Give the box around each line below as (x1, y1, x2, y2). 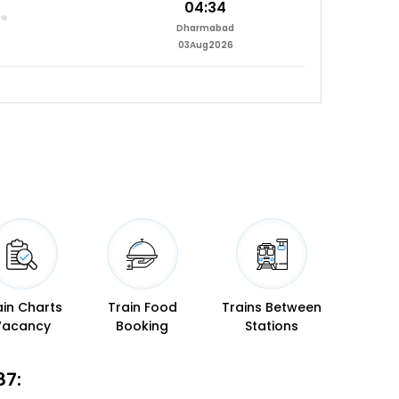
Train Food (107, 298, 177, 317)
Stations (245, 317, 298, 336)
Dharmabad (176, 21, 235, 36)
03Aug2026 (177, 38, 233, 53)
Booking (116, 317, 169, 336)
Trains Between (222, 298, 322, 317)
